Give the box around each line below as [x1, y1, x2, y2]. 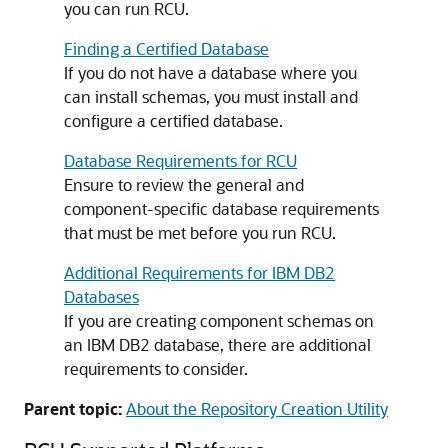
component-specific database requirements [64, 198, 379, 219]
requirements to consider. [64, 358, 248, 379]
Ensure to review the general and [64, 174, 304, 195]
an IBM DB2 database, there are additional [64, 334, 371, 355]
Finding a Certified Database [64, 38, 269, 59]
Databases [64, 286, 139, 307]
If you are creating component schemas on [64, 310, 374, 331]
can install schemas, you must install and [64, 86, 358, 107]
